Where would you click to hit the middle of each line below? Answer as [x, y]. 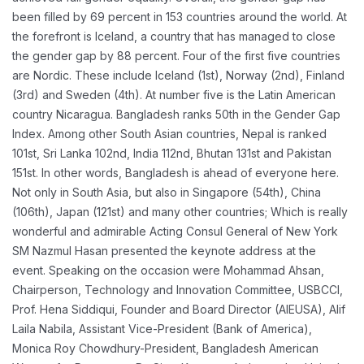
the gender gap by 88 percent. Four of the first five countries [176, 56]
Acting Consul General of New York [242, 231]
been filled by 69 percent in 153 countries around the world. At [180, 17]
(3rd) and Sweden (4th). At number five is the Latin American [174, 95]
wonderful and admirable [79, 231]
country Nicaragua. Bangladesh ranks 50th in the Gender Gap [176, 114]
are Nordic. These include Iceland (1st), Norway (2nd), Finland [178, 75]
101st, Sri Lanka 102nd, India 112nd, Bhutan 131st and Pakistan [172, 153]
